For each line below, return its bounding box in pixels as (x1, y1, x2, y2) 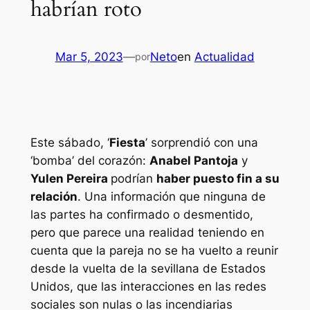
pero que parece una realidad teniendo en (30, 226, 264, 240)
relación (30, 190, 77, 204)
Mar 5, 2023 (55, 49, 123, 64)
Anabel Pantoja (149, 154, 238, 168)
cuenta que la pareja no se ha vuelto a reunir (30, 244, 278, 258)
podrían (110, 172, 156, 186)
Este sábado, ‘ (30, 136, 109, 150)
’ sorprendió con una (145, 136, 258, 150)
